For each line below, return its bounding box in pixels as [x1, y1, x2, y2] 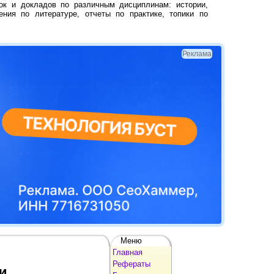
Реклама [182, 50, 212, 58]
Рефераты [113, 259, 150, 268]
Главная [113, 247, 143, 257]
